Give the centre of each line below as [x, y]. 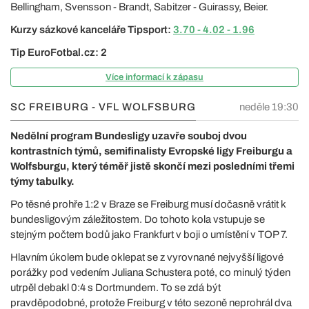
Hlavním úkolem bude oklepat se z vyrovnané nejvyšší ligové [147, 257]
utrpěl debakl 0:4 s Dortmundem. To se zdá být [116, 288]
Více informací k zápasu [154, 77]
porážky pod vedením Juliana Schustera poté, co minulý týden [150, 272]
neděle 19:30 [269, 107]
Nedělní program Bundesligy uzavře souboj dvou [129, 136]
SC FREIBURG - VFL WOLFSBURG [103, 107]
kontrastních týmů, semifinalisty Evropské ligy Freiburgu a [151, 151]
